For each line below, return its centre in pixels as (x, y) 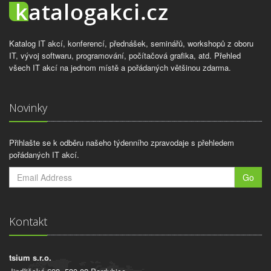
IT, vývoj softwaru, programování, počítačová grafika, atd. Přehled (125, 55)
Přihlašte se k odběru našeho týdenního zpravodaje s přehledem (122, 142)
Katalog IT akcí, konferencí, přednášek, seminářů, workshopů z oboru (131, 43)
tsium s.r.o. (30, 257)
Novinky (28, 108)
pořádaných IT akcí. (44, 155)
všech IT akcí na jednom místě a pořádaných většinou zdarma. (120, 67)
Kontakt (28, 221)
